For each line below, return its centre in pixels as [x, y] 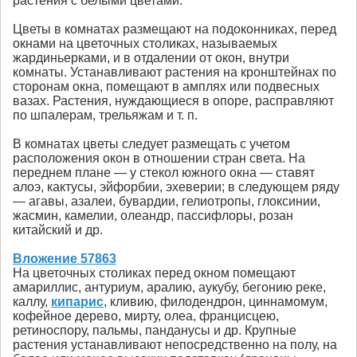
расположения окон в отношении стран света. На [159, 159]
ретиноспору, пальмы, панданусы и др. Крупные [155, 331]
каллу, [32, 302]
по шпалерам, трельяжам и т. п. [105, 116]
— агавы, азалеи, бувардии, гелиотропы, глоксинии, [167, 202]
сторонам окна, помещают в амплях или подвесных [166, 87]
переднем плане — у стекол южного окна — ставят [164, 173]
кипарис [77, 302]
